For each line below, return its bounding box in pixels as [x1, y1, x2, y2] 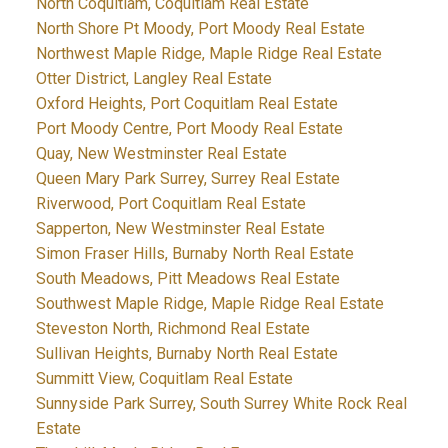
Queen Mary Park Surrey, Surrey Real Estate [35, 169, 340, 189]
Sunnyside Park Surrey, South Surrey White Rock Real [35, 394, 407, 414]
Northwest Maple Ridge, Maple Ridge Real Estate [35, 44, 382, 64]
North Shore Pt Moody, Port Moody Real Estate [35, 19, 365, 39]
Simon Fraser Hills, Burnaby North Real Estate [35, 244, 354, 264]
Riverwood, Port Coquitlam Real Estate [35, 194, 306, 214]
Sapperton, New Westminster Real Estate [35, 219, 325, 239]
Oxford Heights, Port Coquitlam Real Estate [35, 94, 338, 114]
